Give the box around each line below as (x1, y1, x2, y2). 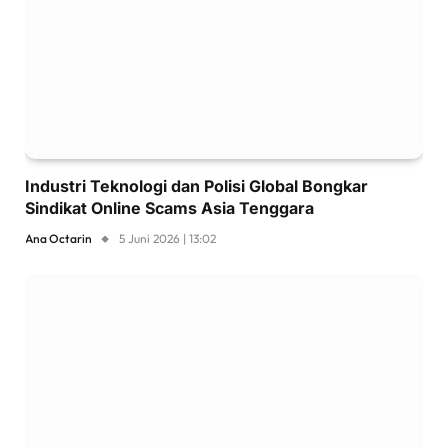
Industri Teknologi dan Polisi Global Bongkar (25, 175, 368, 196)
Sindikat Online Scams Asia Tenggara (25, 197, 314, 218)
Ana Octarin (25, 230, 92, 246)
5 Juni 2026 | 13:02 (119, 230, 216, 246)
